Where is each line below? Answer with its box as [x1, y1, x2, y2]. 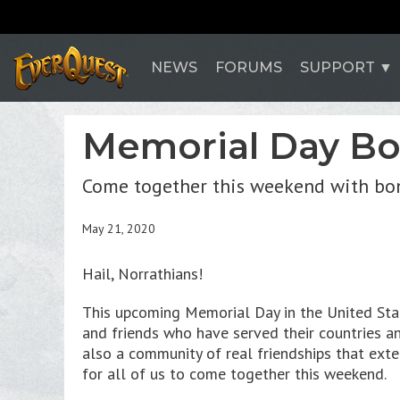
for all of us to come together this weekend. [82, 363, 387, 384]
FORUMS [215, 59, 282, 76]
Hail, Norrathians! [82, 263, 203, 284]
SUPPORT [300, 59, 375, 76]
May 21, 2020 [82, 221, 155, 237]
